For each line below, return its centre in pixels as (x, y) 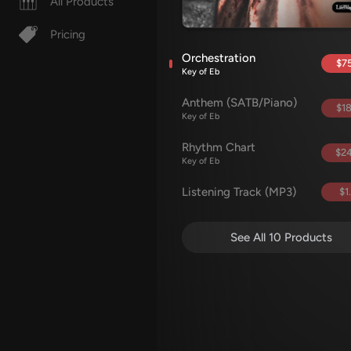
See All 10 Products (281, 237)
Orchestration (219, 58)
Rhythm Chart (219, 147)
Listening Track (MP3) (239, 192)
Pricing (68, 35)
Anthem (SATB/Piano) (239, 103)
